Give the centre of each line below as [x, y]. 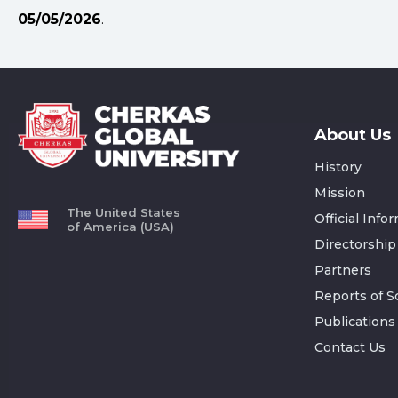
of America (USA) [120, 226]
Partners [342, 270]
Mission [339, 193]
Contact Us [350, 347]
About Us [352, 135]
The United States [123, 212]
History [338, 167]
